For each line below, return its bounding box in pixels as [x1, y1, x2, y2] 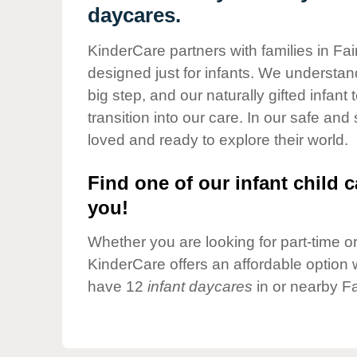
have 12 [88, 278, 147, 296]
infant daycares [147, 278, 253, 296]
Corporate [117, 52, 175, 66]
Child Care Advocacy [117, 25, 237, 39]
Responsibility [117, 66, 198, 80]
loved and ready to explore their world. [88, 131, 348, 148]
